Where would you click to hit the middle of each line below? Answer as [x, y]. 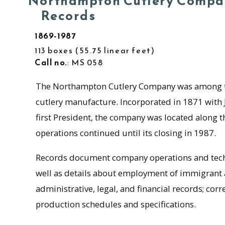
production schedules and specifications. [116, 204]
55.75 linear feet [115, 50]
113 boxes [54, 50]
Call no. [51, 62]
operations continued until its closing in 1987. [126, 133]
